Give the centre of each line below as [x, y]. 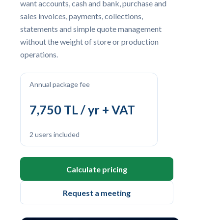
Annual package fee [60, 84]
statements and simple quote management [91, 29]
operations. [39, 54]
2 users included [55, 134]
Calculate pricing [97, 169]
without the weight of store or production [89, 41]
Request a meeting [97, 192]
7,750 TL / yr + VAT [82, 110]
